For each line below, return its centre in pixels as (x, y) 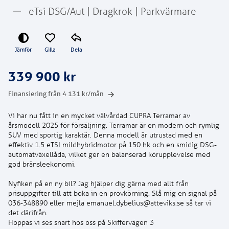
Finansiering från (35, 94)
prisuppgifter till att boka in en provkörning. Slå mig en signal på (112, 193)
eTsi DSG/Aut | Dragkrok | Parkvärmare (112, 11)
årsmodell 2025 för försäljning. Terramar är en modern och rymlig (114, 125)
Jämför (23, 49)
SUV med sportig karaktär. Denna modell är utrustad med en (105, 135)
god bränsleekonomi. (42, 164)
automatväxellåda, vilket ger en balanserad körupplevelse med (109, 154)
